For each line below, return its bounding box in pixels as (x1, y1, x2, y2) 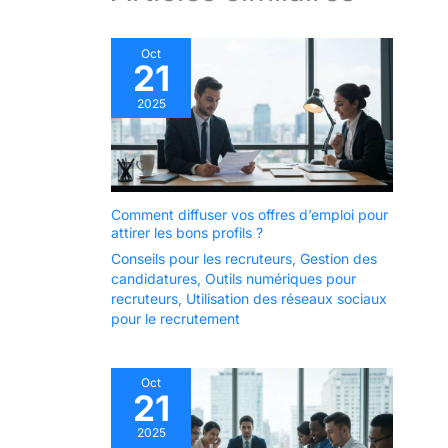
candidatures (111, 269, 197, 287)
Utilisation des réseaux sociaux (186, 289, 387, 307)
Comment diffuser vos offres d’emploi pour (111, 205, 388, 223)
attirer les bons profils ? (111, 223, 263, 241)
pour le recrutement (111, 309, 240, 327)
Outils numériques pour (205, 269, 356, 287)
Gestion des (300, 249, 377, 267)
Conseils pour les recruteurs (111, 249, 292, 267)
